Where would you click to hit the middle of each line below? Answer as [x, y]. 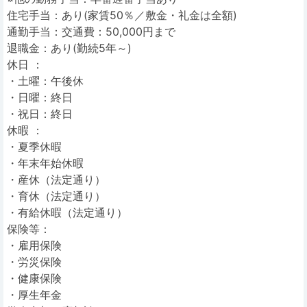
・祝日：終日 [40, 114]
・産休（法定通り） [56, 180]
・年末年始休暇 [45, 163]
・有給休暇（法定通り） [67, 212]
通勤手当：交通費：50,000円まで [91, 32]
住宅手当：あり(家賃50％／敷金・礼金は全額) [122, 15]
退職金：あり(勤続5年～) [69, 48]
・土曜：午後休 [45, 81]
